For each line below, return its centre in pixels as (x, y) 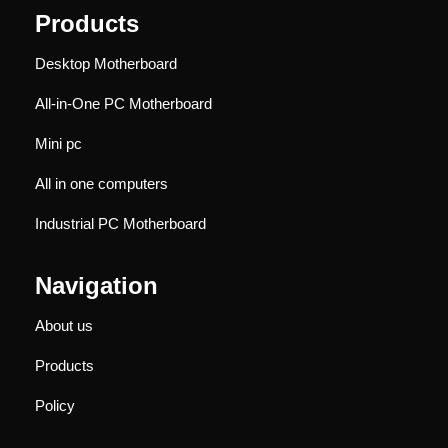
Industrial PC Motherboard (120, 223)
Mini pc (58, 143)
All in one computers (101, 183)
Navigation (96, 285)
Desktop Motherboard (106, 63)
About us (64, 325)
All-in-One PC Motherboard (123, 103)
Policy (55, 405)
